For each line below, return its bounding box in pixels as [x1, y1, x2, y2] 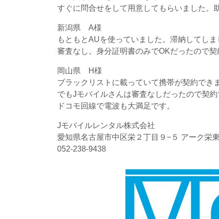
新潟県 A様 [57, 23, 102, 32]
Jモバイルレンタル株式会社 [57, 121, 155, 130]
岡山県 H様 [57, 66, 102, 75]
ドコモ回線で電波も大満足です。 [57, 101, 175, 110]
